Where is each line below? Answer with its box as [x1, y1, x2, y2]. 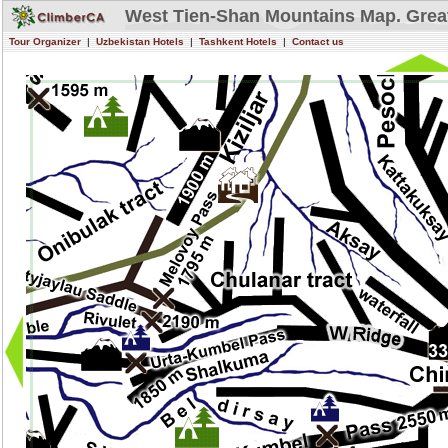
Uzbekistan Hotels [96, 36, 184, 47]
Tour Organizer [9, 36, 81, 47]
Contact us [292, 36, 344, 47]
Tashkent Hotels [199, 36, 277, 47]
